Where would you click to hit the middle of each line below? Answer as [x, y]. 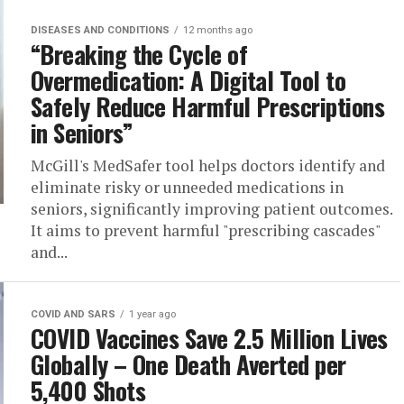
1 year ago [152, 314]
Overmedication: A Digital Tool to [188, 80]
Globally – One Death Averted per [188, 364]
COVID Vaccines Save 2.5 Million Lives [209, 338]
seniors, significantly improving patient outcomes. [211, 209]
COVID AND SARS [73, 314]
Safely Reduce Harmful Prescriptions [207, 106]
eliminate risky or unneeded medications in [187, 187]
